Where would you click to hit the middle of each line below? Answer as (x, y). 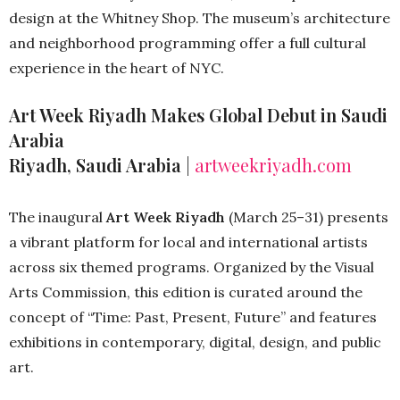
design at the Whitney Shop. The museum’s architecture (200, 17)
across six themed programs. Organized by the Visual (192, 267)
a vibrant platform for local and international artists (188, 242)
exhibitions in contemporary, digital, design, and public (195, 342)
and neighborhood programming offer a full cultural (187, 42)
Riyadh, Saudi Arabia (95, 164)
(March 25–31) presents (307, 217)
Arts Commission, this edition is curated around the (186, 292)
